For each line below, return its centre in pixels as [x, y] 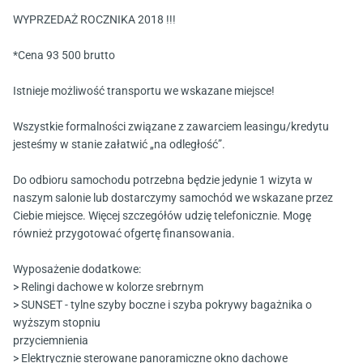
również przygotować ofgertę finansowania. [124, 234]
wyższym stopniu [57, 323]
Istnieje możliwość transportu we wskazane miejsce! [144, 91]
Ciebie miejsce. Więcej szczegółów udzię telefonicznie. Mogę [162, 216]
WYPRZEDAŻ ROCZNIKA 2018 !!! [94, 20]
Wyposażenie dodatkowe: [77, 269]
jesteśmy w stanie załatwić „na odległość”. [119, 145]
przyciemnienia [51, 341]
